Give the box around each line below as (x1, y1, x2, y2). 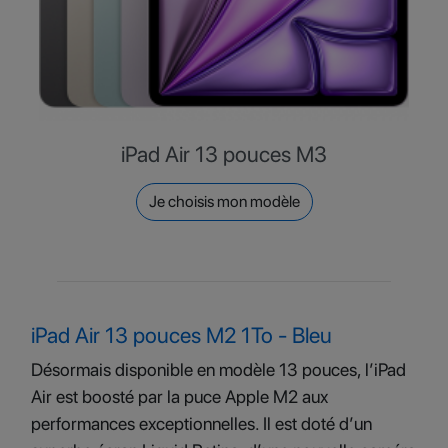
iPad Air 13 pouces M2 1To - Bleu (31, 322, 332, 348)
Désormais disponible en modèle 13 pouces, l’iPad (31, 359, 406, 380)
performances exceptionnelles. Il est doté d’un (31, 413, 372, 434)
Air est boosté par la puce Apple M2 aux (31, 386, 328, 407)
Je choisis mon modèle (148, 192, 300, 211)
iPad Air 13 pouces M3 (121, 141, 327, 167)
